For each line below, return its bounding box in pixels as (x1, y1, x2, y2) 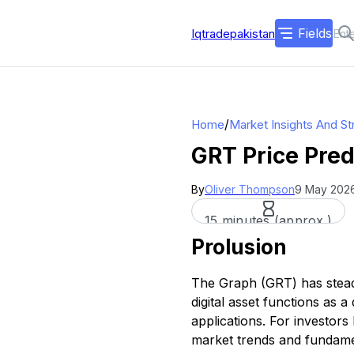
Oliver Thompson (205, 183, 295, 196)
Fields (298, 25, 332, 41)
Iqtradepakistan (191, 25, 275, 41)
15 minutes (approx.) (205, 213, 332, 228)
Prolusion (191, 235, 287, 259)
